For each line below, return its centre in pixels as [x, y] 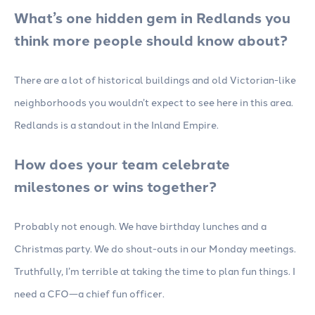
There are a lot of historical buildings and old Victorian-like [155, 80]
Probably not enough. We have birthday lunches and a [140, 226]
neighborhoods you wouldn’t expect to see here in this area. [154, 102]
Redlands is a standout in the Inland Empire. [116, 125]
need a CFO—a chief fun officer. [89, 294]
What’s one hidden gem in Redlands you [152, 18]
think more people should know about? [151, 40]
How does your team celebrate [122, 164]
